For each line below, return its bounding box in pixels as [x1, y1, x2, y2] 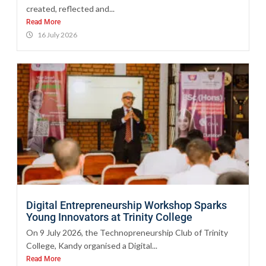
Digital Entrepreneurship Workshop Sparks [26, 199, 227, 212]
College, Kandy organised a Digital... [26, 240, 157, 251]
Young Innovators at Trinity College [26, 211, 195, 224]
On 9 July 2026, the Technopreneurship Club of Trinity [26, 227, 228, 238]
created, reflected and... [26, 3, 115, 14]
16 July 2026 [37, 30, 77, 39]
